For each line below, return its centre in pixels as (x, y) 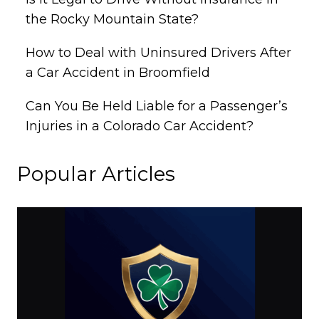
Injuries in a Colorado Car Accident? (140, 126)
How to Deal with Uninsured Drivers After (158, 52)
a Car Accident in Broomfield (118, 72)
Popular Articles (96, 174)
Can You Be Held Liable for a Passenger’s (157, 106)
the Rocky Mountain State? (112, 19)
